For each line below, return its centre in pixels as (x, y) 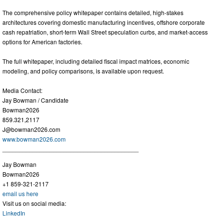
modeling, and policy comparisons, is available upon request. (83, 71)
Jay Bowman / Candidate (36, 100)
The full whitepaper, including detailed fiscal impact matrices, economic (96, 61)
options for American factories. (42, 42)
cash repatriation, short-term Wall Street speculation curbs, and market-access (105, 32)
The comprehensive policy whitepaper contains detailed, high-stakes (93, 13)
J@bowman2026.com (31, 129)
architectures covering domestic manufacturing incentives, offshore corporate (104, 22)
